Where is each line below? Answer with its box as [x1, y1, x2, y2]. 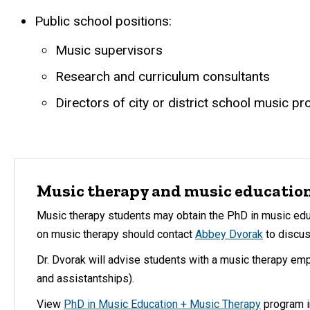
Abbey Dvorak [195, 228, 263, 241]
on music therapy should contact [37, 228, 195, 241]
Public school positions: [35, 13, 172, 30]
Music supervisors [55, 42, 163, 59]
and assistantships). [37, 272, 134, 286]
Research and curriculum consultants [55, 69, 270, 85]
